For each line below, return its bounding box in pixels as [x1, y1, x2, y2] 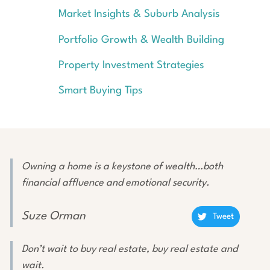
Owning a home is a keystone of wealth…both [21, 161, 223, 172]
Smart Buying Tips [58, 86, 143, 96]
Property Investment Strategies [58, 60, 204, 71]
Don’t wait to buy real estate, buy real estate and [21, 244, 237, 255]
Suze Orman [21, 210, 86, 223]
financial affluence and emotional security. [21, 177, 210, 188]
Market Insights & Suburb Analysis [58, 9, 220, 20]
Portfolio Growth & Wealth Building [58, 34, 224, 45]
